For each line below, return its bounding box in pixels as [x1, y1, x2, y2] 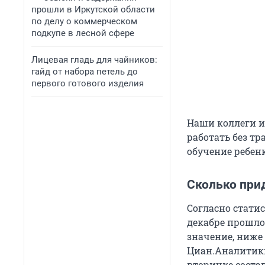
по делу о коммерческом [31, 16, 137, 27]
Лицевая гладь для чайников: [31, 54, 157, 65]
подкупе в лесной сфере [31, 28, 134, 38]
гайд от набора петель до [31, 66, 138, 77]
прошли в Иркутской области [31, 4, 155, 15]
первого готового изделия [31, 78, 144, 89]
